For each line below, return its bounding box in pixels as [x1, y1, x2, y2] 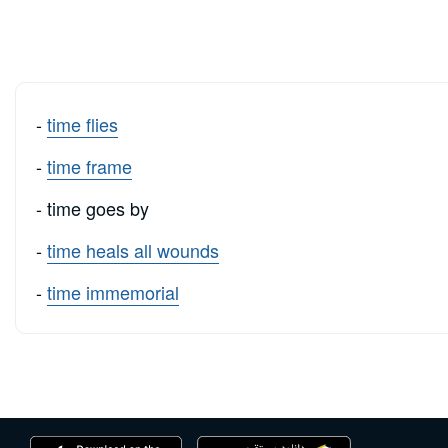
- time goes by [36, 194, 149, 221]
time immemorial [47, 278, 179, 305]
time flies [47, 110, 118, 137]
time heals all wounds [47, 236, 219, 263]
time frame [47, 152, 132, 179]
